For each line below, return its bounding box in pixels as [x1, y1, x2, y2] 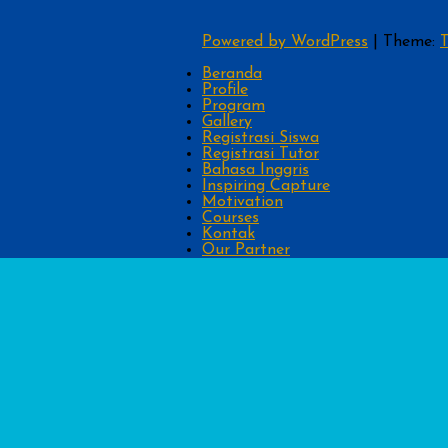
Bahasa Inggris [202, 162, 309, 179]
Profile [202, 82, 248, 99]
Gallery [202, 114, 252, 131]
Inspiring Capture [202, 178, 330, 195]
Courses [202, 210, 259, 227]
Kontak [202, 226, 255, 243]
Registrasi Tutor [202, 146, 319, 163]
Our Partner [202, 242, 290, 259]
